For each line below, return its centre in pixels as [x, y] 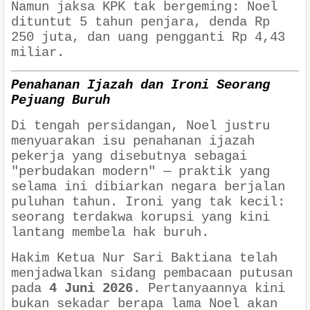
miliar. [38, 52]
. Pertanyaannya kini [209, 289]
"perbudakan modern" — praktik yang [140, 172]
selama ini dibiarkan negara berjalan [148, 187]
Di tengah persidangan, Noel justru [140, 126]
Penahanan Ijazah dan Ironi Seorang [140, 85]
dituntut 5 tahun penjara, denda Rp [140, 22]
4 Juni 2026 [91, 289]
